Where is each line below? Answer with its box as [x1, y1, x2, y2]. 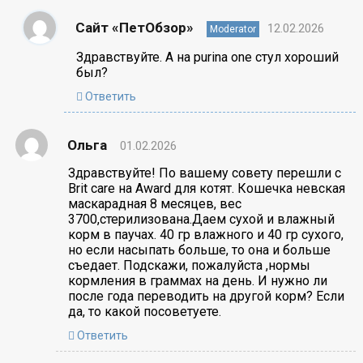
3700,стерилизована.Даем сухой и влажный [67, 211, 335, 227]
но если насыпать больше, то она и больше [67, 241, 331, 258]
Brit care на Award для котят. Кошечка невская [67, 180, 345, 196]
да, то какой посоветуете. [67, 303, 221, 319]
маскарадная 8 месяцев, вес [67, 195, 241, 211]
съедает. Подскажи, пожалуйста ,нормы [67, 257, 310, 273]
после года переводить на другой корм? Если [67, 288, 344, 304]
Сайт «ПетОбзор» [75, 19, 194, 36]
